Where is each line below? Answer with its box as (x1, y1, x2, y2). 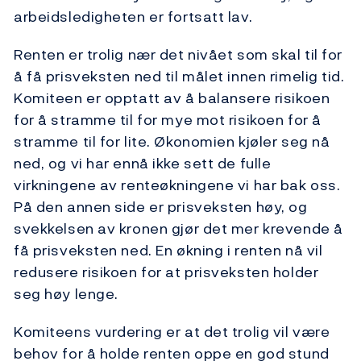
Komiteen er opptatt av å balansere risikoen (14, 87, 330, 110)
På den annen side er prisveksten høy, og (14, 196, 308, 218)
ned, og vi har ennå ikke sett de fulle (14, 152, 272, 175)
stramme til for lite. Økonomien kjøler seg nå (14, 131, 330, 153)
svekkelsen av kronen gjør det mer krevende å (14, 218, 343, 240)
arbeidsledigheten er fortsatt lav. (14, 6, 253, 28)
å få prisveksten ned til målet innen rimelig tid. (14, 65, 345, 88)
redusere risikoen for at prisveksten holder (14, 261, 319, 284)
